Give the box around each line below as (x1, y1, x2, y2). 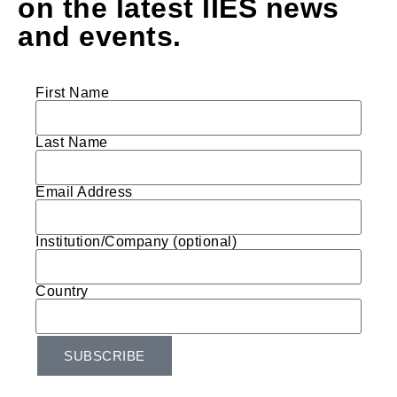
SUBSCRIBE (64, 348, 145, 364)
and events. (18, 20, 182, 53)
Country (35, 284, 89, 300)
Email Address (35, 184, 133, 200)
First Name (35, 85, 109, 101)
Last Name (35, 135, 108, 151)
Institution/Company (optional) (35, 234, 237, 250)
